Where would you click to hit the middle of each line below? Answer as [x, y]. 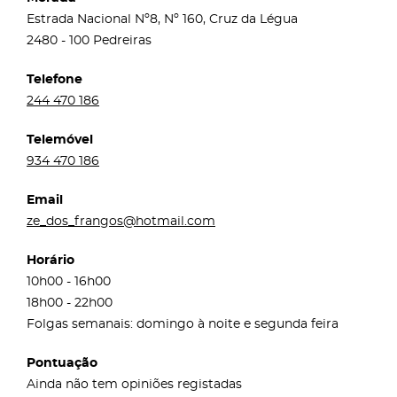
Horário [51, 260]
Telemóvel [60, 140]
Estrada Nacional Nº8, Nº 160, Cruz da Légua [162, 19]
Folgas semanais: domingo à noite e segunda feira [183, 324]
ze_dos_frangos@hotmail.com [121, 221]
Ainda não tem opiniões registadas [134, 384]
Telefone [54, 79]
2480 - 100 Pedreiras [89, 40]
